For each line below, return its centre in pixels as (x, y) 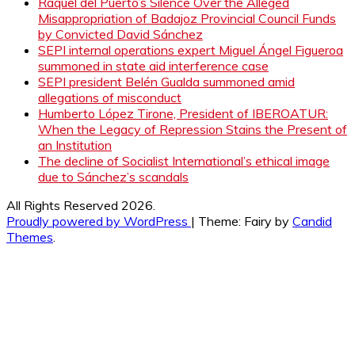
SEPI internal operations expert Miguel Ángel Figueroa (191, 50)
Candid (312, 221)
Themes (30, 237)
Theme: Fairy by (245, 221)
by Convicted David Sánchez (120, 34)
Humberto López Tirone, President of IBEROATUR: (183, 113)
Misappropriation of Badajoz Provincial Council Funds (187, 18)
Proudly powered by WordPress (99, 221)
